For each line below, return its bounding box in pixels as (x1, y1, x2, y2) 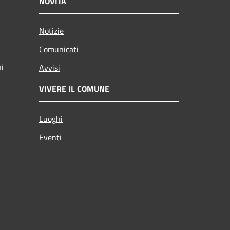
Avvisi (39, 61, 60, 74)
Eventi (39, 130, 62, 143)
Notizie (39, 24, 64, 37)
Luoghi (39, 112, 63, 125)
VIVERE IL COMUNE (39, 82, 109, 95)
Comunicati (39, 43, 79, 55)
